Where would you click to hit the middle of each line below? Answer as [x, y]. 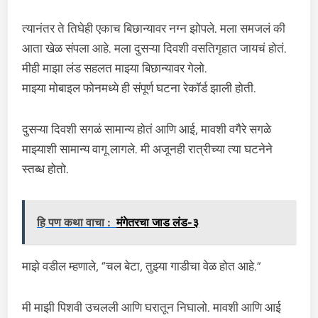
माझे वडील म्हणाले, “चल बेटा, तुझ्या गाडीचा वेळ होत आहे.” [142, 266]
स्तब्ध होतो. [46, 169]
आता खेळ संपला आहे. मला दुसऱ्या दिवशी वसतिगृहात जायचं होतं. [155, 48]
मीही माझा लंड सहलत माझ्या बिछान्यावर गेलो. [115, 68]
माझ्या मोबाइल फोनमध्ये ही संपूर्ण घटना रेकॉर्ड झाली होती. [139, 88]
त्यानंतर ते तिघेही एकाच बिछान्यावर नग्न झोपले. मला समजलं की [154, 28]
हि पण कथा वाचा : [74, 223]
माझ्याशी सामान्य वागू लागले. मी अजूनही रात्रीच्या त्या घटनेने [148, 149]
